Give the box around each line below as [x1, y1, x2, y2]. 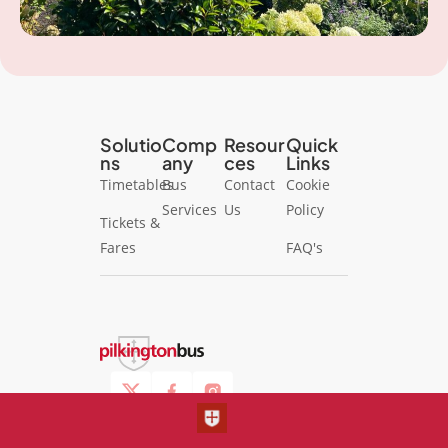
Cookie [286, 175, 330, 194]
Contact [224, 175, 275, 194]
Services [162, 200, 217, 219]
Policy [286, 200, 324, 219]
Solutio [100, 133, 162, 156]
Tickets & [100, 213, 160, 232]
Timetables [100, 175, 174, 194]
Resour [224, 133, 285, 156]
